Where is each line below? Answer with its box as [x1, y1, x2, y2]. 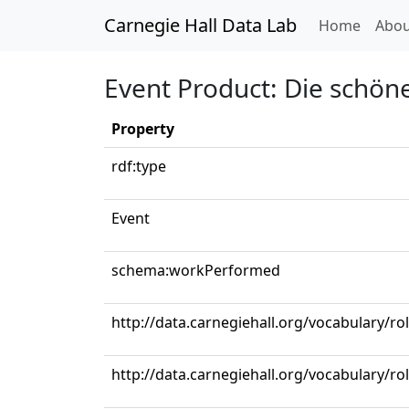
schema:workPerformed [111, 260, 280, 280]
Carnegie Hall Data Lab [104, 13, 297, 37]
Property [111, 119, 174, 139]
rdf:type [111, 156, 166, 176]
